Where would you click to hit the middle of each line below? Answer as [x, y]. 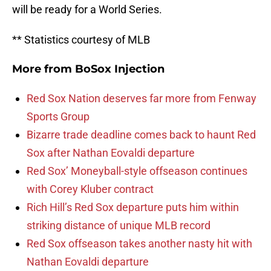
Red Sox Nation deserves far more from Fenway [142, 99]
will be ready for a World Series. [87, 10]
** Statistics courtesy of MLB [81, 40]
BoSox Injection [120, 69]
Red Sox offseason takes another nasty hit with [139, 244]
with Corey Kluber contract [90, 189]
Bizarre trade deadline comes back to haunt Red [141, 135]
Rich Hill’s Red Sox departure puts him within [133, 207]
